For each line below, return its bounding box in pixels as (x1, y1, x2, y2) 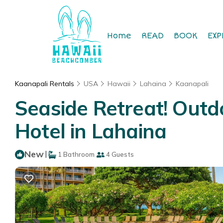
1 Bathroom (56, 150, 95, 158)
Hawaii (108, 79, 130, 88)
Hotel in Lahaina (15, 118, 167, 143)
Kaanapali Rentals (15, 79, 76, 88)
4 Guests (105, 150, 134, 158)
